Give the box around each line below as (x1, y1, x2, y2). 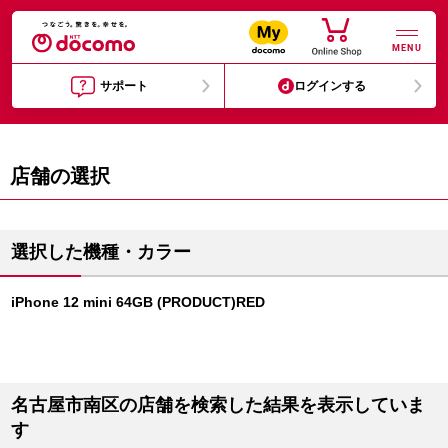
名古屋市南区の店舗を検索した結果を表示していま (11, 395, 425, 415)
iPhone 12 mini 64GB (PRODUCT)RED (11, 294, 265, 310)
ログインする (294, 79, 367, 93)
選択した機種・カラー (11, 242, 191, 262)
